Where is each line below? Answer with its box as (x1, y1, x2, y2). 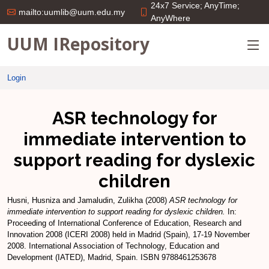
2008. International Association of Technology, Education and (7, 241, 219, 250)
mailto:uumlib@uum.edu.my (19, 7, 125, 17)
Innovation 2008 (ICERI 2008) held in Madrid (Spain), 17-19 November (7, 230, 250, 239)
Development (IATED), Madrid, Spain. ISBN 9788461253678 (7, 253, 216, 262)
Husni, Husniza (7, 196, 60, 205)
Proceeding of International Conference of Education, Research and (7, 219, 241, 228)
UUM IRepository (7, 32, 150, 55)
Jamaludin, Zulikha (77, 196, 143, 205)
